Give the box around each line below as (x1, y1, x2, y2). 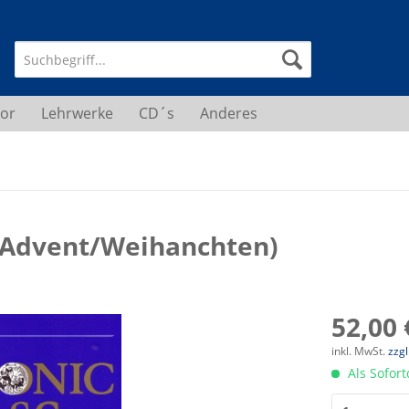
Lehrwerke (41, 103, 113, 123)
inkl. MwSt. (331, 343, 389, 359)
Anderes (200, 103, 257, 123)
